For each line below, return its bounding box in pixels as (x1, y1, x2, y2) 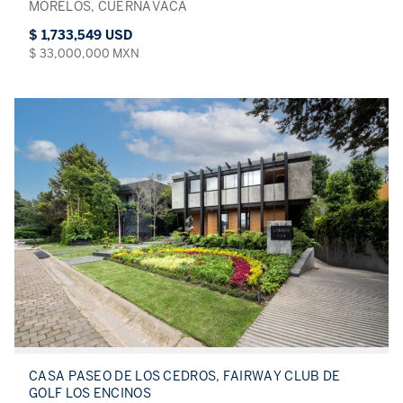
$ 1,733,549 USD (29, 28, 132, 43)
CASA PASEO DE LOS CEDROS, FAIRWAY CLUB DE (29, 369, 341, 385)
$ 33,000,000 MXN (29, 46, 139, 61)
